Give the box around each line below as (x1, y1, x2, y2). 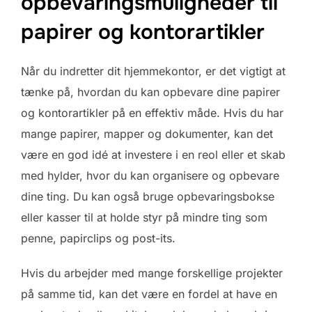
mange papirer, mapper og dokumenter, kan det (21, 126, 273, 141)
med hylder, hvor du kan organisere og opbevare (21, 168, 279, 182)
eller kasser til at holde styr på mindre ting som (21, 210, 267, 224)
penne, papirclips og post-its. (21, 231, 175, 245)
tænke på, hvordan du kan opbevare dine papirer (21, 84, 280, 99)
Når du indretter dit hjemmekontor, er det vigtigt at (21, 63, 286, 78)
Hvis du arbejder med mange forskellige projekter (21, 265, 283, 280)
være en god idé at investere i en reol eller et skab (21, 147, 286, 162)
